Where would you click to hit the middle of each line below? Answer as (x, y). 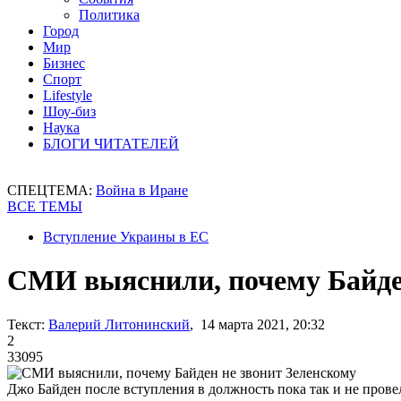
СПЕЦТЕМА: (51, 190)
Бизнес (64, 63)
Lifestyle (68, 95)
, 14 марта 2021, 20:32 (257, 324)
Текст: (26, 324)
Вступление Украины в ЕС (126, 237)
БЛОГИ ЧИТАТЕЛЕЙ (111, 144)
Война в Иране (142, 190)
